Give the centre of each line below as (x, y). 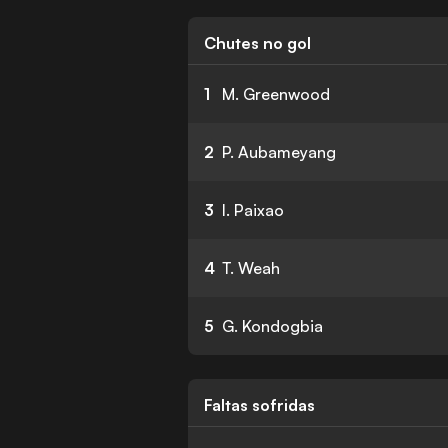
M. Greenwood (276, 94)
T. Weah (251, 268)
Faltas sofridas (260, 405)
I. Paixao (253, 210)
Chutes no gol (258, 43)
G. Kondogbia (273, 326)
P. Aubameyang (279, 152)
